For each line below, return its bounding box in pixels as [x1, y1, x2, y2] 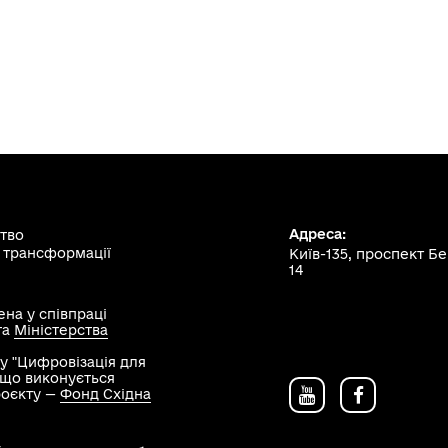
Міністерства [14, 322, 108, 338]
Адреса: [289, 226, 346, 242]
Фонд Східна [60, 386, 151, 402]
